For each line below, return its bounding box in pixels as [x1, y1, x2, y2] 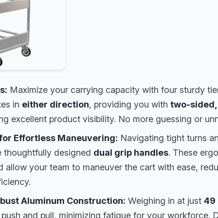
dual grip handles [93, 147, 168, 158]
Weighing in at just [126, 195, 204, 206]
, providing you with [89, 99, 170, 109]
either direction [22, 99, 89, 109]
